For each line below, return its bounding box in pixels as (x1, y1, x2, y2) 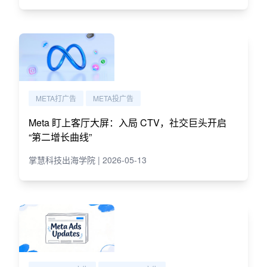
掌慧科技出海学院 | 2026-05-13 (29, 154, 147, 166)
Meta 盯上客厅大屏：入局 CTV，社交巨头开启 (29, 116, 226, 129)
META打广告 (36, 93, 76, 103)
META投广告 (93, 93, 133, 103)
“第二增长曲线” (29, 130, 92, 144)
